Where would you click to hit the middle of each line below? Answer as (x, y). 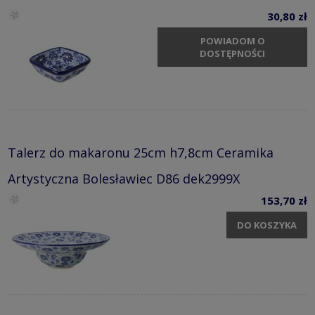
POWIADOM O (232, 41)
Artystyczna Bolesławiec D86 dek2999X (124, 178)
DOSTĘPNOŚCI (232, 54)
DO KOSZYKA (267, 225)
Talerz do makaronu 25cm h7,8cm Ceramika (141, 152)
